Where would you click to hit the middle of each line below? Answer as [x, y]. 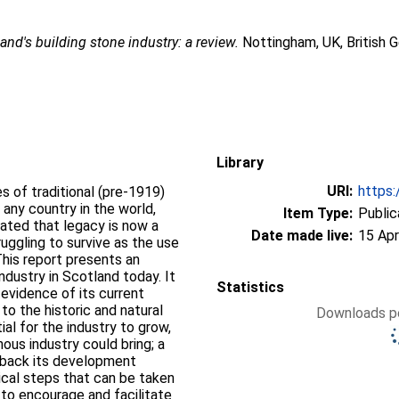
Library [240, 163]
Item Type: [318, 213]
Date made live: [302, 236]
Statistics [250, 287]
